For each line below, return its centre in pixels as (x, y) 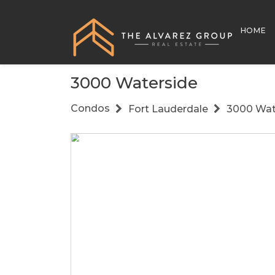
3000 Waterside (134, 83)
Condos (90, 109)
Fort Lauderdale (168, 109)
